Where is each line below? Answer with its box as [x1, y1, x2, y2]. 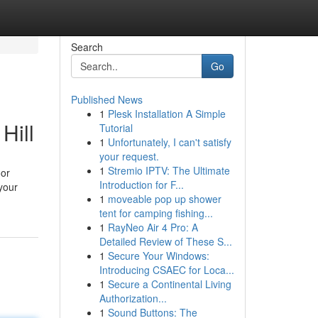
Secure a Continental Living [107, 277, 231, 291]
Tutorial [99, 121, 133, 135]
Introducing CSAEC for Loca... [99, 263, 234, 277]
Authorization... [99, 291, 167, 305]
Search [70, 40, 103, 54]
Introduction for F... [99, 177, 184, 192]
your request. [99, 149, 159, 163]
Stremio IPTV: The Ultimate [107, 163, 230, 177]
